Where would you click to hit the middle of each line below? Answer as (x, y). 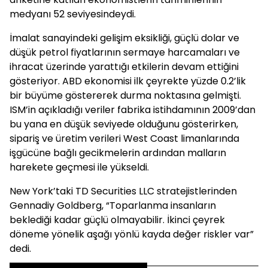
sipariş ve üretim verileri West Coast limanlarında (124, 138)
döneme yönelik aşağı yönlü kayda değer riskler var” (132, 234)
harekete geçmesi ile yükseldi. (79, 167)
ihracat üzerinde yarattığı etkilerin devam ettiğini (124, 67)
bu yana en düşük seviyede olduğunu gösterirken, (124, 124)
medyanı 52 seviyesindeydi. (73, 14)
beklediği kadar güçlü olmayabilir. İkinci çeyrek (117, 220)
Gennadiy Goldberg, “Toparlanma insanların (113, 205)
